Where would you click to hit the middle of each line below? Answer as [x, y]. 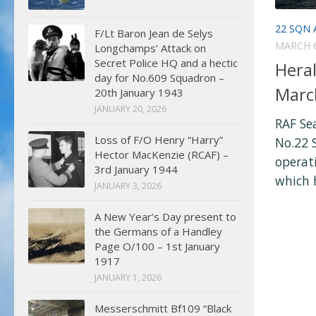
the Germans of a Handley [158, 231]
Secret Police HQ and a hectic [166, 63]
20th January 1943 [139, 92]
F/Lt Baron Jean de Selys [154, 33]
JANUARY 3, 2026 [128, 186]
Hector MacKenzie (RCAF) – [162, 154]
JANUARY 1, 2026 [128, 278]
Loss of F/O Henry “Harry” [159, 140]
